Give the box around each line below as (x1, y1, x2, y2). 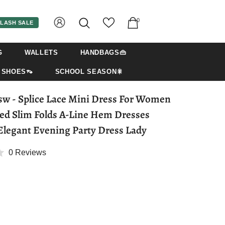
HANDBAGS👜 (80, 48, 127, 56)
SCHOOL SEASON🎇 (55, 67, 124, 75)
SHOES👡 (1, 67, 33, 75)
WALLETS (24, 48, 58, 56)
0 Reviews (9, 148, 46, 157)
